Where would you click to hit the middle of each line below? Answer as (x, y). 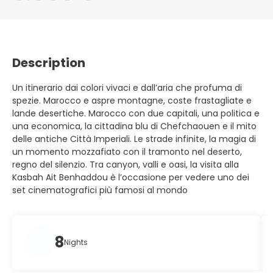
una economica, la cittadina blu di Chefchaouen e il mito (134, 126)
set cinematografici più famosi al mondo (100, 190)
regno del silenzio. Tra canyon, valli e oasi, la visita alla (126, 165)
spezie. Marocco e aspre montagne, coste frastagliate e (132, 101)
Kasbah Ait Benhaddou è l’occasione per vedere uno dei (131, 177)
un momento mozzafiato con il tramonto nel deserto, (127, 152)
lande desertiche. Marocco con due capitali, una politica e (136, 113)
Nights (76, 242)
